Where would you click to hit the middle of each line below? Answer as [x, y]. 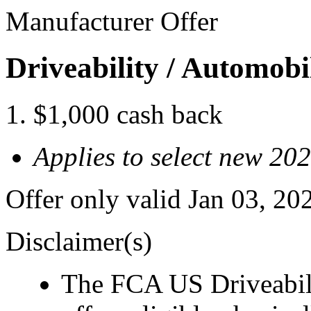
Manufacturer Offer [112, 21]
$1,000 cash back [128, 114]
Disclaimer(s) [79, 241]
